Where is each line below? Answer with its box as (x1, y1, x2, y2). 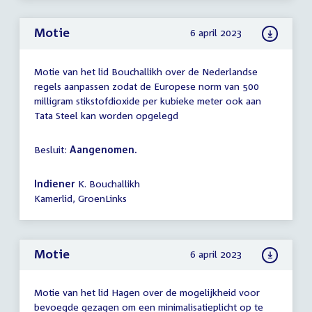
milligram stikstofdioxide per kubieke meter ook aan (34, 94, 261, 107)
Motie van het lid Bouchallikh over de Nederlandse (34, 65, 258, 77)
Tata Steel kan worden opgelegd (34, 109, 178, 121)
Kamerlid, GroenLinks (34, 192, 127, 204)
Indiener (34, 177, 75, 189)
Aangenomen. (70, 143, 137, 155)
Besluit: (34, 143, 70, 155)
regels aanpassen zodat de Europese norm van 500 (34, 79, 259, 92)
